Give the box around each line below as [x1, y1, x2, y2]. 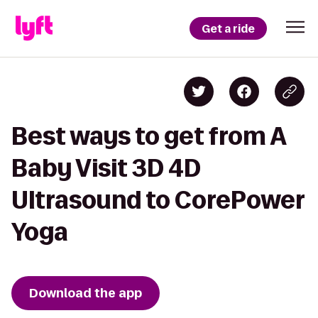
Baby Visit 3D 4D [11, 155, 201, 181]
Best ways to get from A [11, 123, 286, 149]
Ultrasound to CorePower [11, 187, 305, 213]
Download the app [29, 285, 142, 302]
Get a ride [202, 21, 255, 36]
